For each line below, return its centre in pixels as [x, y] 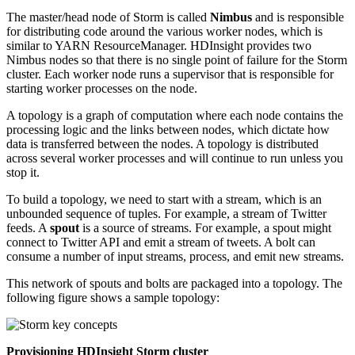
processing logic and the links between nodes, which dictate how [168, 129]
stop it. [23, 172]
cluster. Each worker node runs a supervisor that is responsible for [170, 74]
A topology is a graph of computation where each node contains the [175, 115]
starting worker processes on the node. [102, 88]
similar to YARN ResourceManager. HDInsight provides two [159, 45]
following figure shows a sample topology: [113, 297]
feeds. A [28, 227]
